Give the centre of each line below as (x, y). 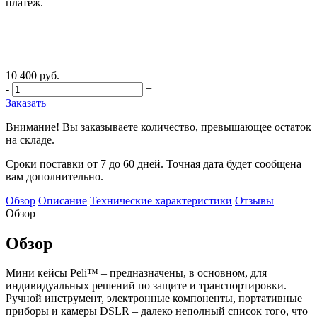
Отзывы (254, 200)
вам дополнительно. (54, 176)
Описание (63, 200)
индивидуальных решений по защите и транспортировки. (146, 286)
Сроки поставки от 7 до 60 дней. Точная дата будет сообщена (154, 163)
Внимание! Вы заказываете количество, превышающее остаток (158, 127)
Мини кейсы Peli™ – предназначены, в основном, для (136, 273)
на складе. (30, 139)
